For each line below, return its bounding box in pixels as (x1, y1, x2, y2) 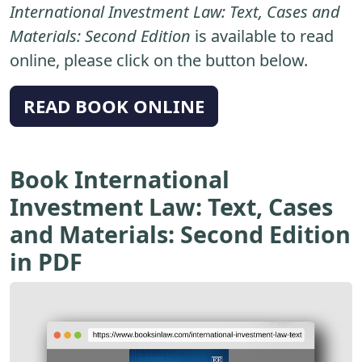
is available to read (191, 24, 334, 47)
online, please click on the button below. (10, 48, 308, 71)
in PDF (10, 245, 82, 277)
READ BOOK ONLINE (23, 93, 204, 118)
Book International (10, 162, 229, 195)
